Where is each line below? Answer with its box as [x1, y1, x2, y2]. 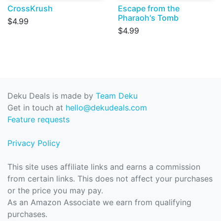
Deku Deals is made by [7, 91, 96, 101]
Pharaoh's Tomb [118, 13, 179, 23]
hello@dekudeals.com [66, 103, 147, 113]
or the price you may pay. [7, 185, 103, 196]
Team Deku [96, 91, 138, 101]
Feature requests [7, 114, 70, 125]
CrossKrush [7, 3, 53, 14]
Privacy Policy [7, 138, 60, 148]
